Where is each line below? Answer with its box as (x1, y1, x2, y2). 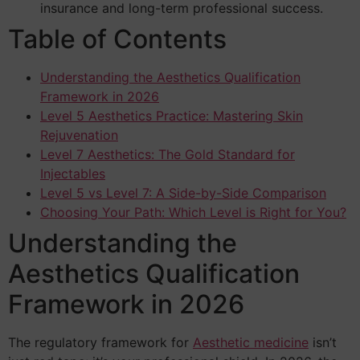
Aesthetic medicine (193, 333, 309, 350)
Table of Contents (8, 22, 227, 55)
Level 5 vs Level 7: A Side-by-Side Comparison (40, 184, 326, 201)
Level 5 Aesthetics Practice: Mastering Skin (40, 107, 303, 124)
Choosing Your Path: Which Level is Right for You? (40, 203, 346, 220)
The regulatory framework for (8, 333, 193, 350)
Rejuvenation (40, 126, 118, 143)
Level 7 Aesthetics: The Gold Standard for (40, 145, 295, 162)
